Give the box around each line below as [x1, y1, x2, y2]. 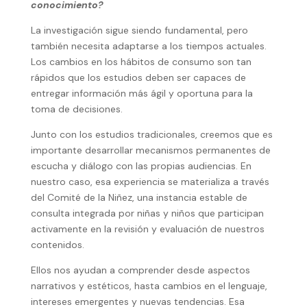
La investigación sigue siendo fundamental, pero [30, 24, 248, 37]
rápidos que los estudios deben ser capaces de [30, 71, 246, 84]
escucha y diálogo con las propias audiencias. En [30, 160, 251, 173]
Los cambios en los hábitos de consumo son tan [30, 56, 251, 69]
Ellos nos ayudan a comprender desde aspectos [30, 264, 250, 277]
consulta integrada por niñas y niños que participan [30, 207, 264, 220]
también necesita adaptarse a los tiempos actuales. [30, 40, 267, 53]
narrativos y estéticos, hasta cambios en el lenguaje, [30, 280, 267, 293]
